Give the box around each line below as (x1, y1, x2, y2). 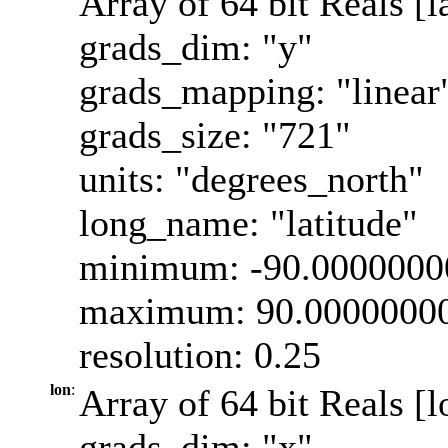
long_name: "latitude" (79, 201, 418, 244)
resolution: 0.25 (79, 333, 321, 376)
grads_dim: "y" (79, 25, 313, 68)
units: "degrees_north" (79, 157, 424, 200)
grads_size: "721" (79, 113, 351, 156)
